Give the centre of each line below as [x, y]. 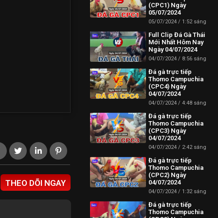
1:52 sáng [193, 22]
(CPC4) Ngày [167, 86]
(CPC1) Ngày [167, 5]
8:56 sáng [193, 59]
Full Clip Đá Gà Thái [177, 35]
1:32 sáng [193, 191]
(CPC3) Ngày [167, 131]
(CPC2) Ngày [167, 175]
